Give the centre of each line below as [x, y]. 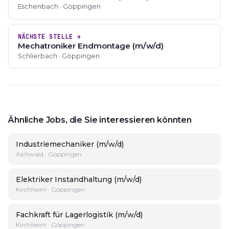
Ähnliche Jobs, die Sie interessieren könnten [100, 120]
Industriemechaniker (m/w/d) [70, 144]
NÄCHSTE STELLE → [49, 36]
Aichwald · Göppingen [49, 154]
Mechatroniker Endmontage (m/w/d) [90, 45]
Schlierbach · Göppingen [59, 56]
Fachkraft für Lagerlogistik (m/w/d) [79, 215]
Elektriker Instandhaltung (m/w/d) [79, 180]
